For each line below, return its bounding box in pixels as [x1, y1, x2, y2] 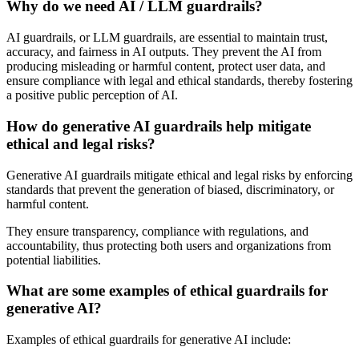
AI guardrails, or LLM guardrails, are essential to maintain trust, [6, 30, 328, 45]
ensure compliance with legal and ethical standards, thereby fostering [6, 74, 353, 88]
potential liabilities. [6, 252, 101, 267]
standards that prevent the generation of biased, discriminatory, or [6, 182, 334, 196]
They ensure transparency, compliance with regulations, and [6, 224, 309, 238]
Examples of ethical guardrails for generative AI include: [6, 332, 291, 346]
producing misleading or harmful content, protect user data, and [6, 59, 325, 74]
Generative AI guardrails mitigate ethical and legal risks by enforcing [6, 167, 353, 182]
